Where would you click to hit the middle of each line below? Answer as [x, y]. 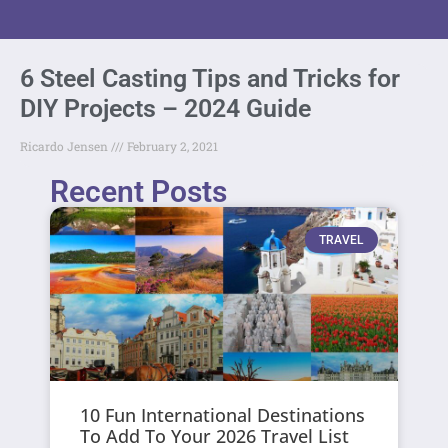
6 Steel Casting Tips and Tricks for [210, 78]
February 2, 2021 [171, 145]
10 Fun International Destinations [223, 414]
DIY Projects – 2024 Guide [165, 108]
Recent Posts [139, 191]
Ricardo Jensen [65, 145]
